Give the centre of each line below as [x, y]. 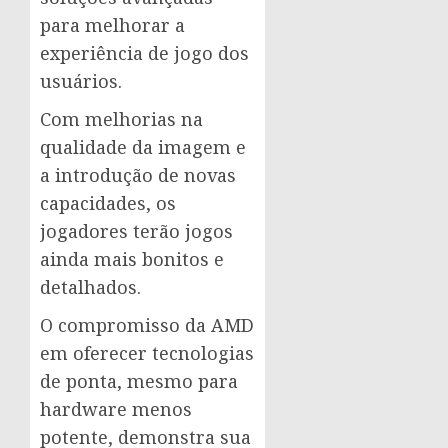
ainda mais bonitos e [132, 259]
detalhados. [90, 287]
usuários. [81, 81]
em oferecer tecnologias [147, 353]
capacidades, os [108, 203]
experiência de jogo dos [144, 53]
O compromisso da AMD [147, 325]
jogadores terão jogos [136, 231]
